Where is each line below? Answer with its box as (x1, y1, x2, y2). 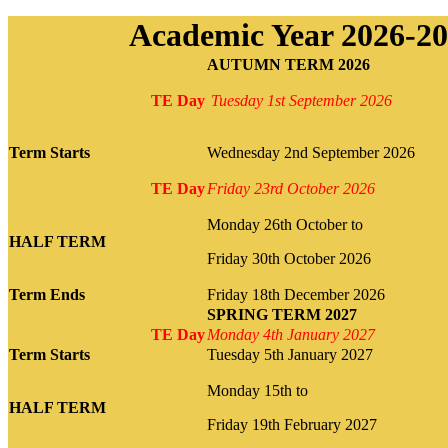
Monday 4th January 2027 (207, 325, 375, 343)
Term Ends (9, 285, 85, 303)
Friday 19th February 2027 (207, 415, 377, 433)
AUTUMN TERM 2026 (207, 55, 370, 73)
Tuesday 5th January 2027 (207, 345, 373, 363)
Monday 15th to (207, 381, 308, 399)
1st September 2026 (267, 91, 392, 109)
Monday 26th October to (207, 215, 363, 233)
